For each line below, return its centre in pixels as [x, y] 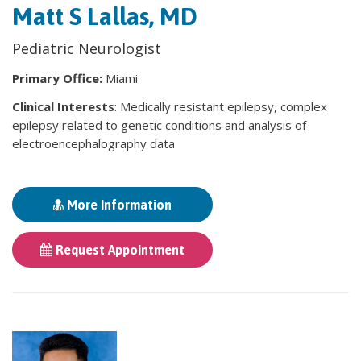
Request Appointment [118, 249]
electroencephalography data [93, 143]
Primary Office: [59, 78]
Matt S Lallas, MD [105, 16]
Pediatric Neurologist [87, 48]
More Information [118, 204]
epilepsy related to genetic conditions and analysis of [159, 124]
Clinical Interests [63, 106]
